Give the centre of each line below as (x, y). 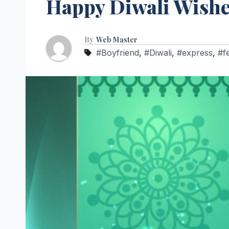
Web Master (117, 40)
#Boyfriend (118, 53)
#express (195, 53)
